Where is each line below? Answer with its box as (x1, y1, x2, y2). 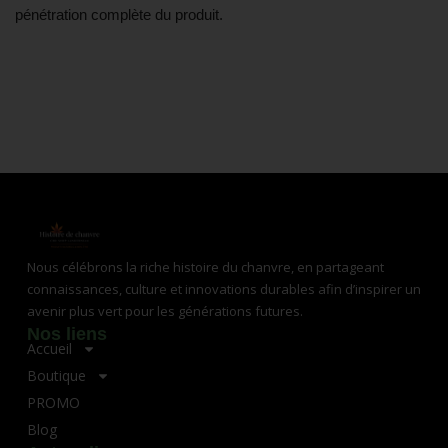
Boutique (26, 365, 86, 385)
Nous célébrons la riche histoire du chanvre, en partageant (26, 257, 384, 276)
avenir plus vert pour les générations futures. (26, 301, 303, 320)
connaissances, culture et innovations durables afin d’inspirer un (26, 279, 421, 298)
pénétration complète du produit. (15, 5, 223, 23)
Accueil (26, 338, 72, 358)
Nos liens (26, 323, 107, 344)
